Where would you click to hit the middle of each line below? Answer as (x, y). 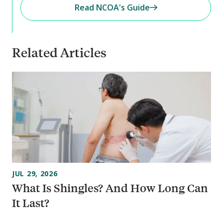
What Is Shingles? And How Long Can (110, 188)
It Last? (31, 203)
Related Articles (59, 52)
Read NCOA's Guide (112, 7)
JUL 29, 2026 (35, 174)
